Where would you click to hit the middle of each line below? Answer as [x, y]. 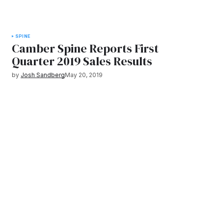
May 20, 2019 [84, 75]
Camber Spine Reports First [85, 48]
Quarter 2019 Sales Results [82, 61]
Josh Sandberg [43, 75]
